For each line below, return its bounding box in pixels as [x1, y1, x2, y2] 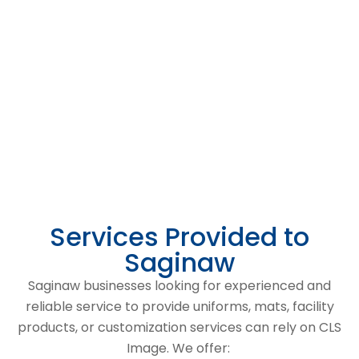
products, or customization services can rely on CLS [18, 317, 341, 337]
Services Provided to [50, 218, 309, 255]
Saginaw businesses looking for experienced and [28, 276, 331, 295]
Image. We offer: [126, 338, 233, 357]
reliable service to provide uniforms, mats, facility [25, 296, 334, 316]
